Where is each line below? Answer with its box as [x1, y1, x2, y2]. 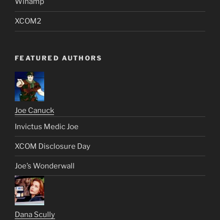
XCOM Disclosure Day [15, 141, 90, 151]
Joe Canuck [15, 106, 54, 115]
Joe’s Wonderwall [15, 161, 75, 170]
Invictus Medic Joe [15, 122, 79, 131]
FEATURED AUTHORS [15, 54, 103, 62]
